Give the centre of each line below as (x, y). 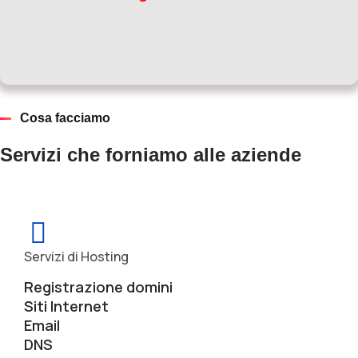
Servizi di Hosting (76, 257)
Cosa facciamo (65, 118)
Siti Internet (66, 306)
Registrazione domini (98, 287)
